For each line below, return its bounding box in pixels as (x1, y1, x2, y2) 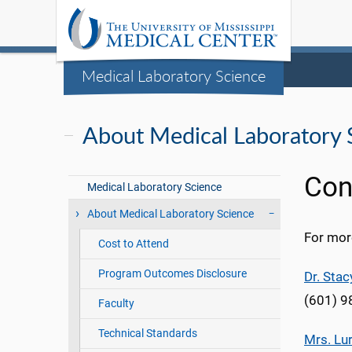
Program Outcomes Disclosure (97, 267, 247, 280)
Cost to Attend (97, 237, 169, 251)
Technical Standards (97, 327, 197, 340)
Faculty (97, 297, 134, 310)
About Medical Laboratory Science (87, 207, 255, 221)
